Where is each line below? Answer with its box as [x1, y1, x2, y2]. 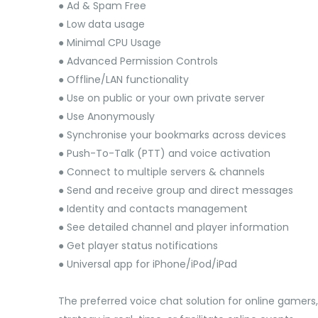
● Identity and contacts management [58, 202, 248, 216]
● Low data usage [58, 17, 145, 31]
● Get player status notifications [58, 238, 218, 253]
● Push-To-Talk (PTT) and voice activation [58, 146, 270, 160]
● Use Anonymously [58, 109, 155, 124]
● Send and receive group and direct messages [58, 183, 293, 197]
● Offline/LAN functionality [58, 72, 189, 87]
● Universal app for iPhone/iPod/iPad [58, 257, 237, 271]
